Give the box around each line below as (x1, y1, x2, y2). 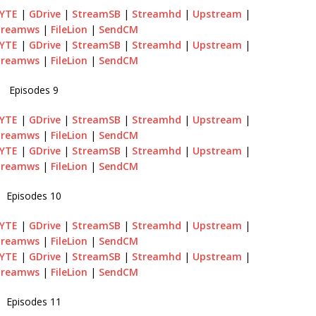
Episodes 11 (6, 294, 62, 308)
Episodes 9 (9, 83, 59, 97)
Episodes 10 (6, 188, 62, 202)
